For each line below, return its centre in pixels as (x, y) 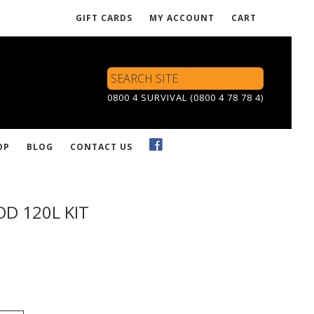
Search (122, 74)
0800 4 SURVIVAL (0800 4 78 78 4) (185, 97)
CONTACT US (101, 146)
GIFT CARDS (104, 18)
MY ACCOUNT (182, 18)
